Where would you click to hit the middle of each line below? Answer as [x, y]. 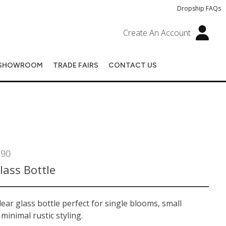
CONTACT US [132, 65]
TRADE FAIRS [75, 65]
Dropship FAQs [199, 8]
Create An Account [157, 33]
